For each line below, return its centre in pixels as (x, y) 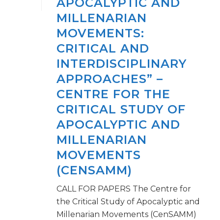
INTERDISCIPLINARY (122, 64)
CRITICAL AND (103, 48)
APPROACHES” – (110, 79)
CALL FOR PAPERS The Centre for (124, 189)
